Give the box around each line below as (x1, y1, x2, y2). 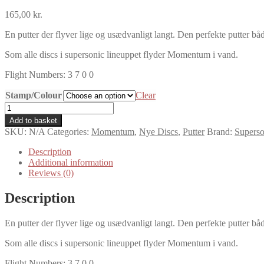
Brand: (207, 126, 235, 137)
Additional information (28, 157, 113, 167)
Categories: (47, 126, 91, 137)
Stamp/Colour (5, 90, 62, 100)
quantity (4, 154, 34, 164)
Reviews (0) (28, 167, 74, 178)
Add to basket (9, 115, 57, 125)
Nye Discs (139, 126, 178, 137)
